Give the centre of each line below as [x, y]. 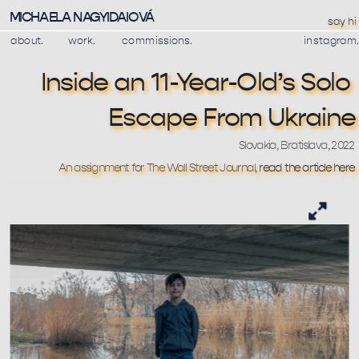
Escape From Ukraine [232, 117]
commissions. [157, 40]
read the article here [308, 168]
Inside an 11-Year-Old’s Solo [195, 83]
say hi [342, 21]
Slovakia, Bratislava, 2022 [297, 146]
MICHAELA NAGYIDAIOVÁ [81, 17]
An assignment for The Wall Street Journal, [158, 168]
